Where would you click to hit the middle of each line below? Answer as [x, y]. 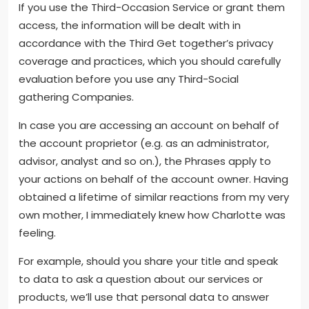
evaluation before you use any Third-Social [129, 79]
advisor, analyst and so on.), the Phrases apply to [145, 161]
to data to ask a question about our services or [141, 279]
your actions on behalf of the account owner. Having [153, 179]
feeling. [37, 233]
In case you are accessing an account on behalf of [149, 126]
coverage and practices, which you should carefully [150, 61]
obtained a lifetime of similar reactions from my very [154, 197]
